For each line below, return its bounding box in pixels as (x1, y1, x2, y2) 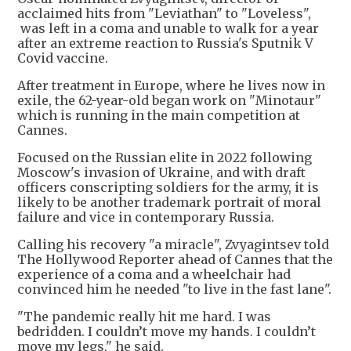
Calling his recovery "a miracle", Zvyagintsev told (17, 237, 329, 253)
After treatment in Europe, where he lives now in (17, 78, 325, 94)
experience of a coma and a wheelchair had (17, 266, 291, 283)
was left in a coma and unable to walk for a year (17, 20, 319, 37)
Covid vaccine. (17, 50, 108, 67)
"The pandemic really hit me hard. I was (17, 309, 271, 325)
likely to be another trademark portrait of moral (17, 194, 321, 211)
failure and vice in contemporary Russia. (17, 209, 274, 226)
